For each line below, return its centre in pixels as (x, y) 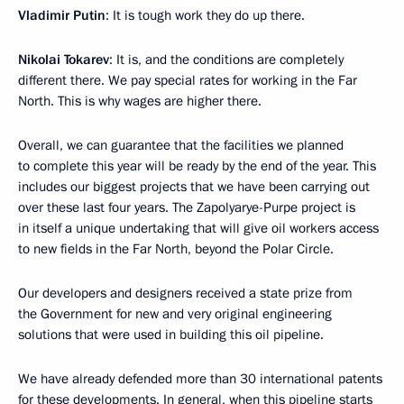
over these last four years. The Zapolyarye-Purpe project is (187, 207)
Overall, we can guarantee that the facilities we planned (181, 145)
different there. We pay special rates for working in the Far (188, 80)
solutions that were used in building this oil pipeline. (171, 334)
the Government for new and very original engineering (175, 313)
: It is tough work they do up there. (205, 15)
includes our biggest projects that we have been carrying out (194, 186)
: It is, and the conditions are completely (226, 59)
